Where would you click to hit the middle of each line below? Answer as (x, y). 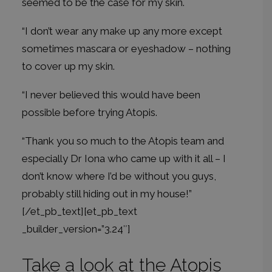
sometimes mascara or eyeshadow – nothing (126, 49)
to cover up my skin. (68, 66)
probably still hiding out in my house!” (107, 194)
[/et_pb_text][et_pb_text (80, 211)
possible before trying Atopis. (90, 112)
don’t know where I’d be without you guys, (119, 176)
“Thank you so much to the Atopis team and (123, 141)
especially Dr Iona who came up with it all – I (124, 158)
